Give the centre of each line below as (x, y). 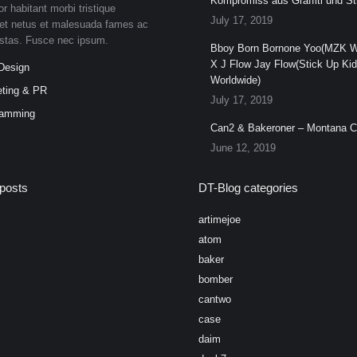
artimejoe (220, 220)
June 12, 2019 (243, 148)
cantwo (215, 300)
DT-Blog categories (248, 188)
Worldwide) (235, 80)
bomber (216, 280)
